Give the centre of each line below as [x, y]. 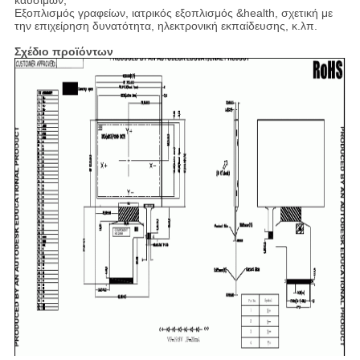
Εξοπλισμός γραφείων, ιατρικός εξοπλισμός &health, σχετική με [173, 13]
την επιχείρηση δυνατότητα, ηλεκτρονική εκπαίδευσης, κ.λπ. [166, 26]
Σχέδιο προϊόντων [63, 52]
